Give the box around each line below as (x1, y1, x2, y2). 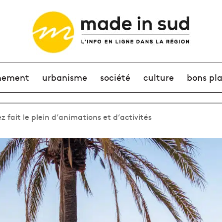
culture (143, 71, 174, 83)
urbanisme (42, 71, 87, 83)
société (100, 71, 130, 83)
